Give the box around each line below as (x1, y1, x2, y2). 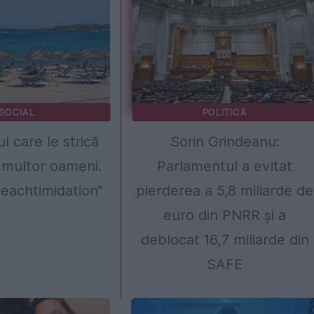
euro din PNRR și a (163, 206, 287, 224)
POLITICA (202, 105, 247, 118)
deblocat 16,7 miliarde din (140, 231, 309, 248)
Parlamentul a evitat (157, 157, 293, 175)
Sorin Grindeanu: (170, 132, 280, 150)
